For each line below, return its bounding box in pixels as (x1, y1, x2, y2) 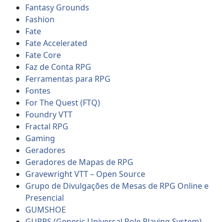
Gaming (25, 132, 55, 144)
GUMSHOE (25, 204, 66, 215)
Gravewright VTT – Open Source (25, 168, 146, 179)
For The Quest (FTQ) (25, 97, 101, 108)
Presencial (25, 192, 64, 203)
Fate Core (25, 49, 61, 60)
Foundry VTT (25, 109, 73, 120)
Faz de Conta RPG (25, 61, 92, 72)
